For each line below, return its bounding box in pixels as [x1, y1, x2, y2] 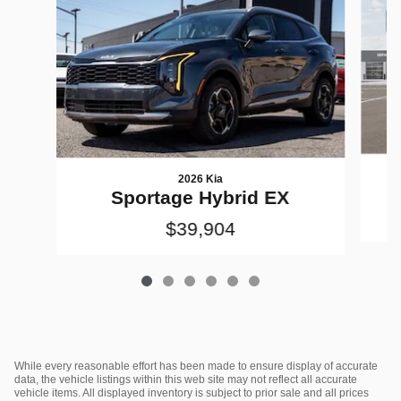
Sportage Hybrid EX [111, 186, 290, 208]
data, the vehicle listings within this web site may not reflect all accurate [14, 372, 357, 386]
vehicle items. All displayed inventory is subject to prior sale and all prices [14, 386, 369, 399]
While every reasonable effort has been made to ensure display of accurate [14, 359, 378, 372]
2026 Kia [177, 172, 223, 185]
